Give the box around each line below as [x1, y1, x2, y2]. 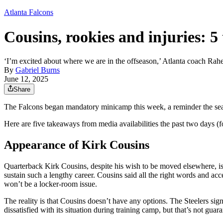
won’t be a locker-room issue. [4, 180, 97, 189]
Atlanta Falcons [4, 8, 53, 17]
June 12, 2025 [4, 75, 48, 84]
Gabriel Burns [15, 66, 60, 75]
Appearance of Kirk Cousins [4, 138, 149, 152]
